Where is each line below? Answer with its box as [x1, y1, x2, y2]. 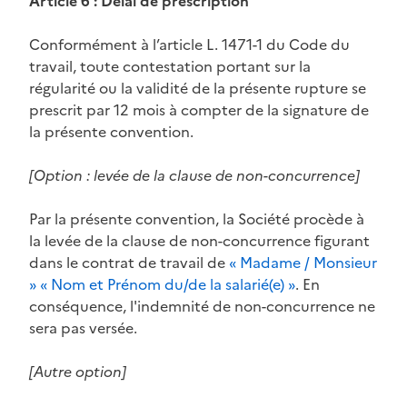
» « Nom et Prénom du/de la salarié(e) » [29, 273, 295, 295]
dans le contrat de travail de [29, 251, 229, 273]
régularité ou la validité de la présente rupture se [29, 76, 366, 99]
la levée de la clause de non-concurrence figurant [29, 229, 370, 252]
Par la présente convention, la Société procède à [29, 207, 364, 230]
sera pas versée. [29, 316, 137, 339]
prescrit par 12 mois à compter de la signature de [29, 98, 369, 121]
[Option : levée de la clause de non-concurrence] [29, 164, 360, 186]
